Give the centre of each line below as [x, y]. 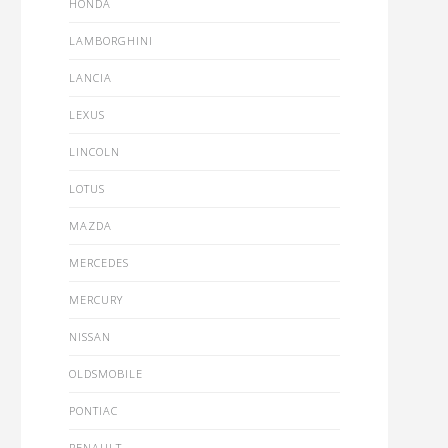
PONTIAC [93, 410]
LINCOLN [94, 151]
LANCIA [90, 77]
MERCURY [95, 299]
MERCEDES [98, 262]
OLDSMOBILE [105, 373]
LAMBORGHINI [110, 40]
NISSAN [89, 336]
